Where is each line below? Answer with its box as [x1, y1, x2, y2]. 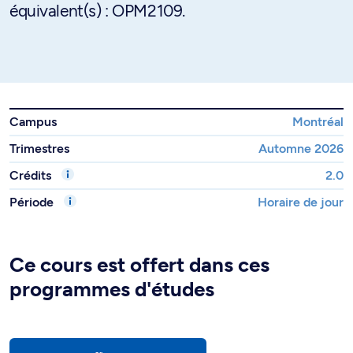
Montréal [292, 114, 344, 129]
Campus [9, 114, 57, 129]
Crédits [9, 168, 54, 183]
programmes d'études [9, 277, 214, 302]
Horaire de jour [258, 195, 344, 210]
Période [9, 195, 57, 210]
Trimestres [9, 141, 69, 156]
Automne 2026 [258, 141, 344, 156]
